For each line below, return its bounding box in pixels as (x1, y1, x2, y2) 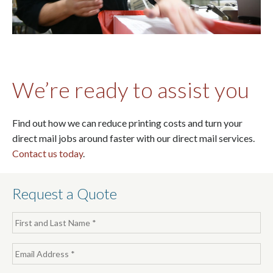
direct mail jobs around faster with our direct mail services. (12, 132, 255, 144)
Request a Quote (12, 185, 117, 203)
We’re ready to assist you (12, 76, 249, 104)
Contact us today (12, 147, 83, 160)
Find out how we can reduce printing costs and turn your (12, 117, 243, 129)
